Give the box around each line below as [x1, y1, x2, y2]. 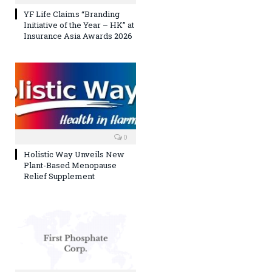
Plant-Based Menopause [24, 159, 117, 171]
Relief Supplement [24, 170, 95, 182]
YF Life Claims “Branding [24, 8, 120, 20]
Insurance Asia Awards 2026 [24, 30, 132, 42]
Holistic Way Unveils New [24, 148, 124, 160]
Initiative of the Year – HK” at [24, 19, 134, 31]
